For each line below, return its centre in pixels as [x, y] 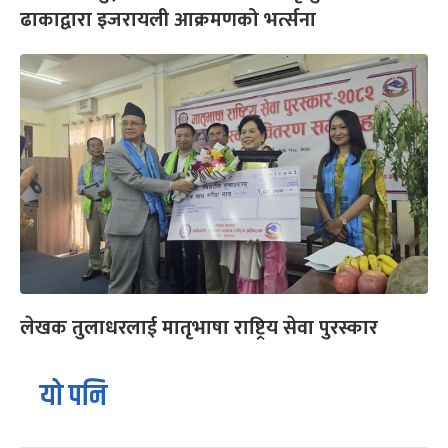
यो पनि [73, 396]
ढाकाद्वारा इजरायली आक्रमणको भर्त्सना [170, 19]
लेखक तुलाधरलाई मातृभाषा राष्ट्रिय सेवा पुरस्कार [199, 327]
